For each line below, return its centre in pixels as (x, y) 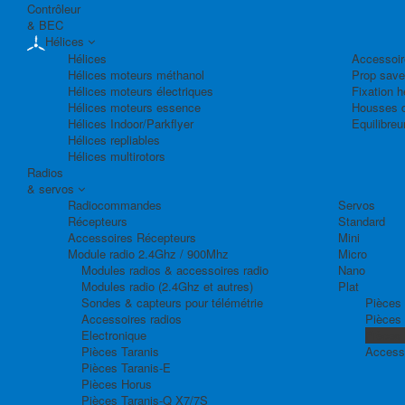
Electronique (114, 334)
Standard (361, 221)
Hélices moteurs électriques (141, 90)
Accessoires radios (132, 318)
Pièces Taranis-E (126, 367)
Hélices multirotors (117, 155)
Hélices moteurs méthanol (136, 74)
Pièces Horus (117, 383)
